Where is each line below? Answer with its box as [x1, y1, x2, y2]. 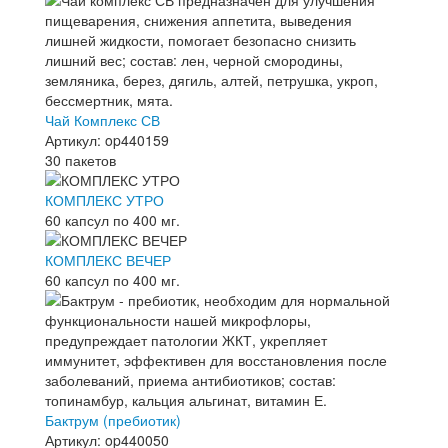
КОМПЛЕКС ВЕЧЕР [45, 250, 171, 270]
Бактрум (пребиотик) [45, 410, 181, 430]
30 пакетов [45, 150, 116, 170]
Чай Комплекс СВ [45, 110, 160, 130]
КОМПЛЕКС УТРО [45, 190, 164, 210]
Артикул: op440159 [45, 130, 169, 150]
